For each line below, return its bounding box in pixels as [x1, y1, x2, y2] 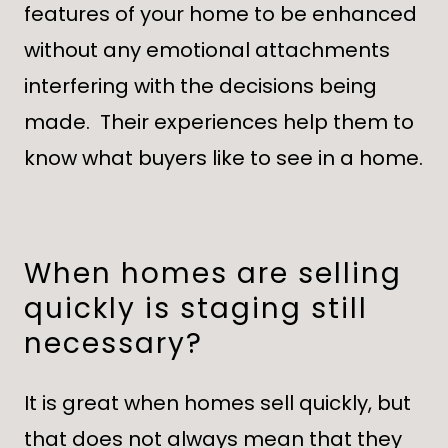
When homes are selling [24, 254, 402, 293]
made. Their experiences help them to [24, 108, 414, 136]
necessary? [24, 324, 203, 363]
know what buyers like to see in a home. [24, 144, 423, 172]
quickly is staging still [24, 289, 368, 328]
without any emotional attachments [24, 36, 390, 64]
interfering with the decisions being [24, 72, 377, 100]
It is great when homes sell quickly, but [24, 389, 411, 417]
